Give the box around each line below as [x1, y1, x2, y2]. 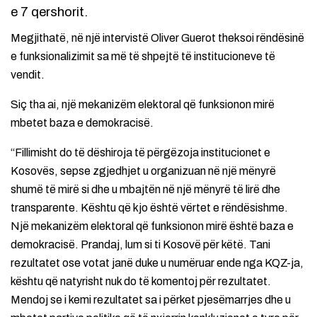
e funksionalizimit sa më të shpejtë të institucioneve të [11, 50, 275, 63]
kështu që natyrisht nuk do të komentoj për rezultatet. [11, 275, 271, 288]
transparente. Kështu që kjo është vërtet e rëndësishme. [11, 202, 288, 214]
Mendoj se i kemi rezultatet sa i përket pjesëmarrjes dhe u [11, 294, 291, 306]
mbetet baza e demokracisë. [11, 117, 154, 129]
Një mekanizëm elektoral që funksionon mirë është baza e [11, 220, 294, 233]
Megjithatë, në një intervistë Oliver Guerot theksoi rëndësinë [11, 32, 304, 45]
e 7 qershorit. [11, 4, 88, 19]
